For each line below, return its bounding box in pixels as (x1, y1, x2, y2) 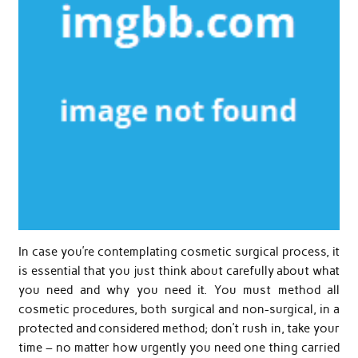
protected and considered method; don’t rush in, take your (18, 321, 340, 336)
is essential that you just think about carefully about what (18, 264, 340, 279)
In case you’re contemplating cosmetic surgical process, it (18, 245, 340, 260)
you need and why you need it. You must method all (18, 283, 340, 298)
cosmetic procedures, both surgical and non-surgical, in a (18, 302, 340, 317)
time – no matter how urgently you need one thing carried (18, 340, 340, 356)
